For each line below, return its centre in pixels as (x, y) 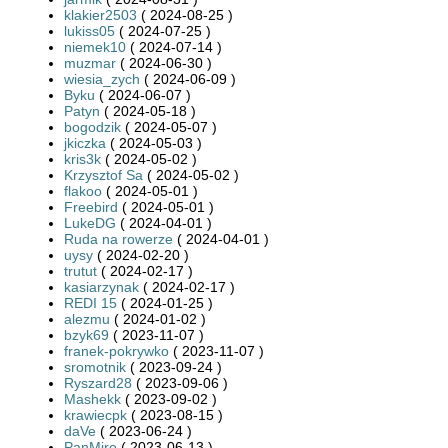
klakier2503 (100, 14)
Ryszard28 (98, 382)
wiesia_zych (102, 78)
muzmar (90, 62)
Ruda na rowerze (118, 238)
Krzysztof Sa (103, 174)
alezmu (87, 318)
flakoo (83, 190)
